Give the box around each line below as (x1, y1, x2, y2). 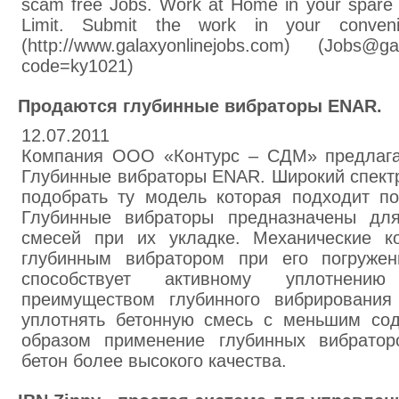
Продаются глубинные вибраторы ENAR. (18, 96, 382, 116)
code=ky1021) (21, 56, 134, 76)
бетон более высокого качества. (21, 351, 287, 370)
